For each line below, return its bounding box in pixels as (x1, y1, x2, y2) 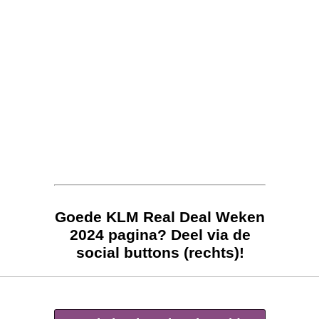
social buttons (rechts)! (75, 244, 244, 261)
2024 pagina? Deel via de (69, 226, 251, 244)
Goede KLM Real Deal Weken (55, 209, 266, 226)
